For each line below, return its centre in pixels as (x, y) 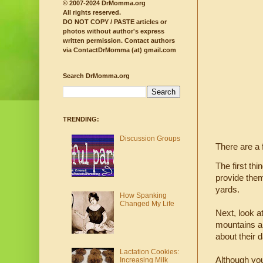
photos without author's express (114, 31)
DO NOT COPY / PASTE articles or (115, 22)
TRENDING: (81, 119)
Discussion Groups (150, 138)
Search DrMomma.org (96, 76)
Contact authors (149, 41)
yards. (227, 190)
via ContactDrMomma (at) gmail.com (119, 50)
